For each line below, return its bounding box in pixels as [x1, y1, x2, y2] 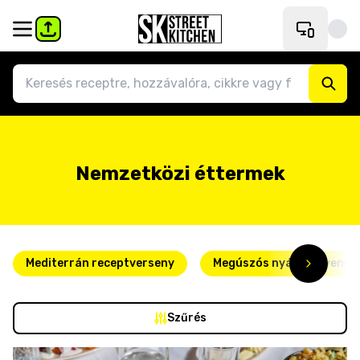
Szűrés [166, 311, 207, 325]
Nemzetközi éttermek [75, 162, 285, 185]
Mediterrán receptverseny [26, 256, 174, 270]
